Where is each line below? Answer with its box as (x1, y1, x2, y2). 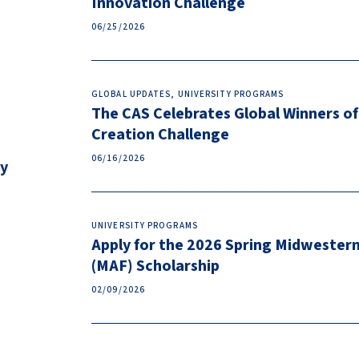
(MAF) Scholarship (91, 255, 220, 277)
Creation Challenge (91, 123, 229, 146)
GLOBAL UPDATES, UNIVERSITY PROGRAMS (91, 88, 284, 100)
